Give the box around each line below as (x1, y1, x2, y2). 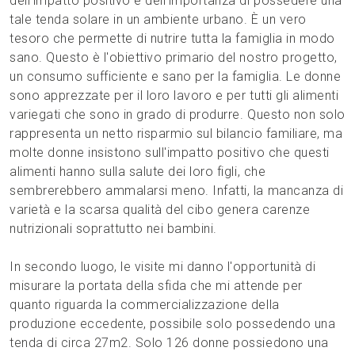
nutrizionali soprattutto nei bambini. (10, 221, 217, 237)
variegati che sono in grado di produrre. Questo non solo (10, 107, 345, 123)
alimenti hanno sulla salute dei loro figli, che (10, 164, 266, 180)
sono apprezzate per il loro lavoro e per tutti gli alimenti (10, 88, 339, 104)
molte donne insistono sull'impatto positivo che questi (10, 145, 330, 161)
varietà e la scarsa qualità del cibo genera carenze (10, 202, 311, 218)
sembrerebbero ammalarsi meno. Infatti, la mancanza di (10, 183, 344, 199)
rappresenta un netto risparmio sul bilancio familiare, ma (10, 126, 343, 142)
